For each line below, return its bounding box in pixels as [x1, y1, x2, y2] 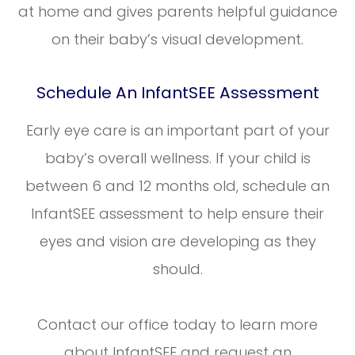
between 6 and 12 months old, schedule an [25, 176, 330, 197]
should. [152, 259, 203, 280]
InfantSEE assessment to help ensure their [31, 204, 324, 224]
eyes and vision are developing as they [39, 231, 316, 252]
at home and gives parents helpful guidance [17, 2, 338, 22]
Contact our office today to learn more [37, 315, 318, 335]
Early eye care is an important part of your [25, 120, 330, 141]
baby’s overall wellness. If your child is [44, 148, 311, 169]
